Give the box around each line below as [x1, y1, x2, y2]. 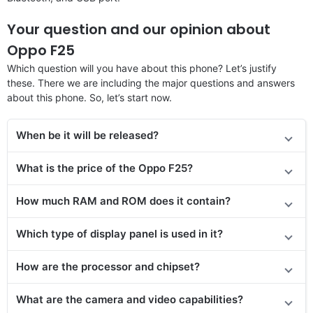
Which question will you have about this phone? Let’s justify [7, 61, 277, 74]
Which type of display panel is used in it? [16, 226, 223, 240]
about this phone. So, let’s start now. [7, 91, 172, 103]
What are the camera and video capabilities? [16, 292, 243, 306]
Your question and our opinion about [7, 19, 270, 39]
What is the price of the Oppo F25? [16, 161, 193, 175]
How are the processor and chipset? [16, 259, 200, 273]
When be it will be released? [16, 128, 159, 142]
